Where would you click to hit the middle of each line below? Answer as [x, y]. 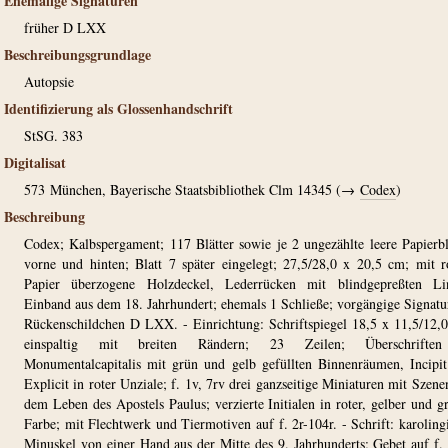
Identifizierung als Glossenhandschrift [118, 108]
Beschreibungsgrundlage [77, 54]
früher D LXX [65, 27]
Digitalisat [35, 162]
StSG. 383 [53, 135]
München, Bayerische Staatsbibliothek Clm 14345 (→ [205, 189]
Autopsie [49, 81]
